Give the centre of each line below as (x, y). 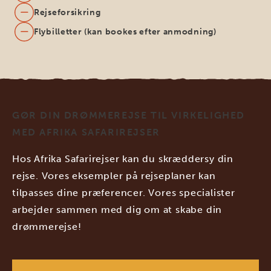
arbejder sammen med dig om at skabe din (117, 209)
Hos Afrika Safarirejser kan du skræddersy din (123, 158)
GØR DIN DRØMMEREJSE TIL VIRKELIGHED (129, 115)
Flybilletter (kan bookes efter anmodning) (125, 31)
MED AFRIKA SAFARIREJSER (86, 132)
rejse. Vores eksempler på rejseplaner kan (114, 175)
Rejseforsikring (67, 12)
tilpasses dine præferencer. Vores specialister (124, 192)
